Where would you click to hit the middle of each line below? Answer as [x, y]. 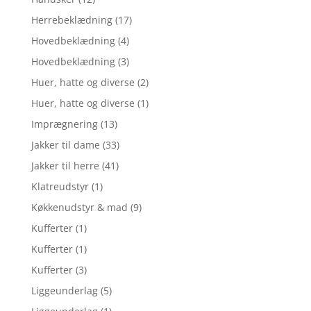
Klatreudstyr [60, 186]
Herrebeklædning [72, 19]
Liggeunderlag [64, 290]
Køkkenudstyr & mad [79, 207]
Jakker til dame [65, 144]
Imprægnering [64, 124]
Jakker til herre [65, 165]
